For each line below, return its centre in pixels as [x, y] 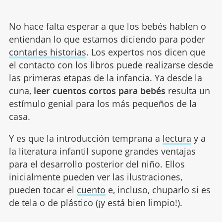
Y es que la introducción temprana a [85, 139]
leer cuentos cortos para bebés [99, 91]
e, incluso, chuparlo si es [158, 190]
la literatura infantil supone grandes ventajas [102, 151]
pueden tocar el [43, 190]
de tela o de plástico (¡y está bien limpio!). [95, 203]
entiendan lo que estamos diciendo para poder [107, 39]
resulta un [188, 91]
